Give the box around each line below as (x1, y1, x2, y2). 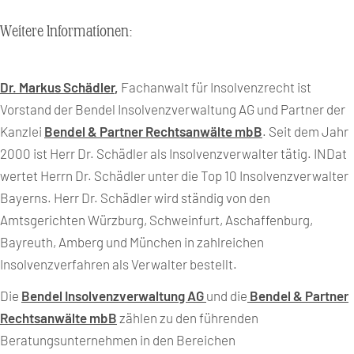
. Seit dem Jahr (262, 123, 348, 139)
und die (206, 288, 247, 303)
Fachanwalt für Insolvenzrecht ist (121, 79, 311, 95)
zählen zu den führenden (117, 310, 258, 326)
